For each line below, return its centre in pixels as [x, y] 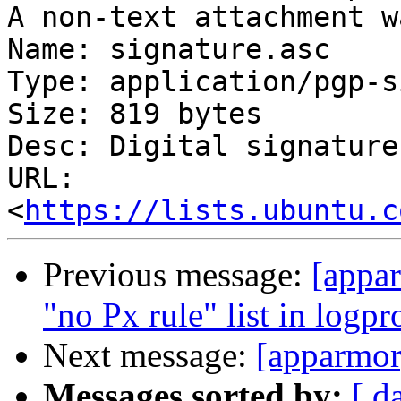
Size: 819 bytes [135, 114]
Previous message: [177, 275]
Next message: [149, 355]
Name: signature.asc [169, 50]
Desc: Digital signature [203, 146]
